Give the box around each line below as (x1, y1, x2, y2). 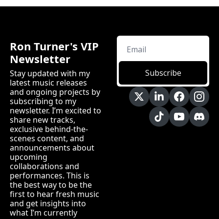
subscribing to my (10, 96, 76, 107)
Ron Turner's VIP (10, 39, 99, 54)
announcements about (10, 142, 94, 153)
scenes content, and (10, 133, 84, 144)
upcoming (10, 152, 47, 163)
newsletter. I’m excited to (10, 105, 101, 116)
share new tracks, (10, 114, 75, 126)
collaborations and (10, 161, 79, 172)
